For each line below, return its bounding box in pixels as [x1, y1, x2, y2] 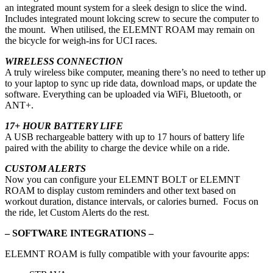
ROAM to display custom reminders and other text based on [5, 185, 236, 196]
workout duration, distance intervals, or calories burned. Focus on [5, 196, 258, 207]
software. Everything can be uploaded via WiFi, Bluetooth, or [5, 88, 241, 99]
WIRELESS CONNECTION [5, 55, 123, 66]
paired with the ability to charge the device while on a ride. [5, 142, 230, 153]
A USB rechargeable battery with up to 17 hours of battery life [5, 131, 244, 142]
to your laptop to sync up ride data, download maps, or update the [5, 77, 257, 88]
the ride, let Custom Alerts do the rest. [5, 207, 149, 218]
